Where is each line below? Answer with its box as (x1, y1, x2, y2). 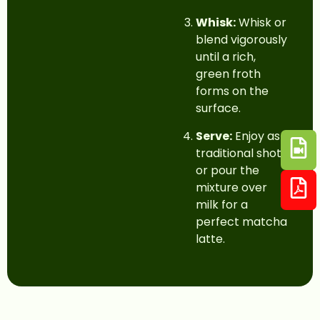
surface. (196, 100, 241, 117)
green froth (196, 66, 261, 83)
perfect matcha (196, 213, 287, 230)
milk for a (196, 196, 248, 213)
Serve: (196, 127, 232, 144)
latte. (196, 230, 225, 247)
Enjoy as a (232, 127, 290, 144)
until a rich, (196, 49, 256, 66)
